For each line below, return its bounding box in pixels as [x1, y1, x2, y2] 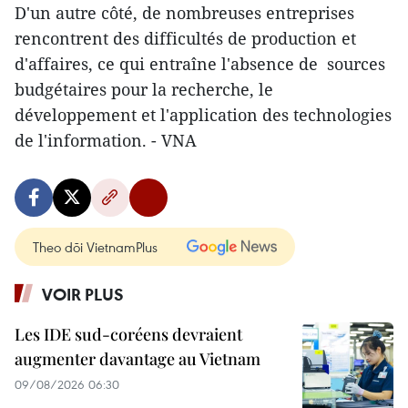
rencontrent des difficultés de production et [15, 26, 356, 49]
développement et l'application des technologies [15, 103, 392, 126]
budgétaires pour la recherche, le [15, 77, 273, 100]
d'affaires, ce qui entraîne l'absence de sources [15, 52, 385, 75]
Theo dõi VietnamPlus [33, 237, 158, 256]
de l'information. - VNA [15, 128, 197, 151]
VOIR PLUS [42, 282, 124, 305]
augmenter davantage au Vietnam [15, 347, 260, 370]
